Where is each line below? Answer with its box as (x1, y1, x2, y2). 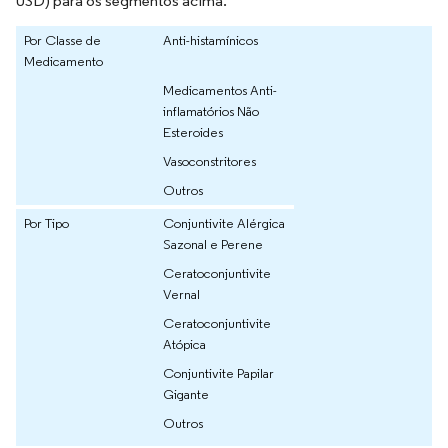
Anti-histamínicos (163, 31, 258, 50)
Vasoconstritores (163, 152, 256, 171)
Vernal (163, 285, 200, 304)
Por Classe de (24, 31, 101, 50)
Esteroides (163, 123, 223, 142)
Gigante (163, 385, 209, 404)
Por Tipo (24, 214, 69, 233)
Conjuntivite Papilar (163, 364, 274, 383)
